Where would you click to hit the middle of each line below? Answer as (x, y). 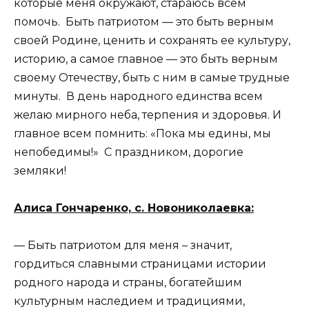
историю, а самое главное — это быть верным (146, 59)
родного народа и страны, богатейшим (128, 283)
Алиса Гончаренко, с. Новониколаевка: (134, 208)
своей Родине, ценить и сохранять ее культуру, (152, 40)
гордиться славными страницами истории (140, 264)
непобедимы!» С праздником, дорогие (129, 152)
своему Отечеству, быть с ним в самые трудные (152, 77)
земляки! (40, 170)
